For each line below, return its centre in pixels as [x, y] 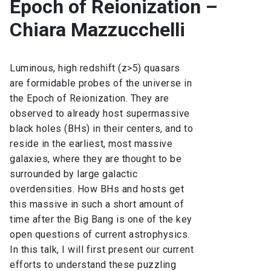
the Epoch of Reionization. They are [90, 99]
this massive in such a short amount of [97, 204]
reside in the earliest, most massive [91, 144]
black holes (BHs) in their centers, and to [101, 129]
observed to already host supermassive [100, 114]
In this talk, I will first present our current [102, 250]
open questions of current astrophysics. [100, 235]
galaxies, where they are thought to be [96, 159]
